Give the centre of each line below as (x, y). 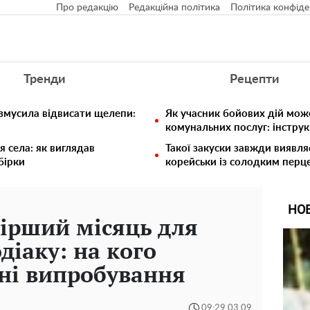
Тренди (44, 80)
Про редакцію (87, 8)
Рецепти (255, 80)
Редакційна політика (174, 8)
